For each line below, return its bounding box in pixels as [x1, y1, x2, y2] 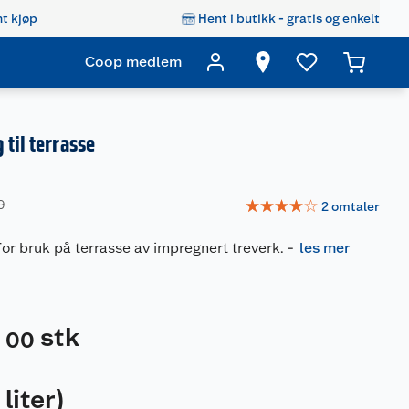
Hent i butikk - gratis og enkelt [198, 10, 380, 26]
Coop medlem [85, 53, 182, 70]
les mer [299, 239, 351, 257]
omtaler [331, 198, 380, 214]
